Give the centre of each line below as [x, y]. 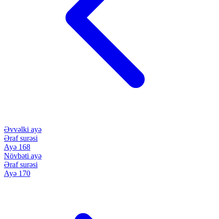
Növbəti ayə [23, 155]
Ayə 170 [17, 173]
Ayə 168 [17, 147]
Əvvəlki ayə [23, 129]
